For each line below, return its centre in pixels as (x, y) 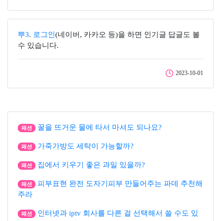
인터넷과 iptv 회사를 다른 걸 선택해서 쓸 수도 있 (118, 213)
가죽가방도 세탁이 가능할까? (85, 146)
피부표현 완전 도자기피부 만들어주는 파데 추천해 (120, 184)
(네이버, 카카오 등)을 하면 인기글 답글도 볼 (128, 35)
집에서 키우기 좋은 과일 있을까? (91, 165)
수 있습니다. (38, 45)
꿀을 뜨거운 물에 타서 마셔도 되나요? (99, 127)
